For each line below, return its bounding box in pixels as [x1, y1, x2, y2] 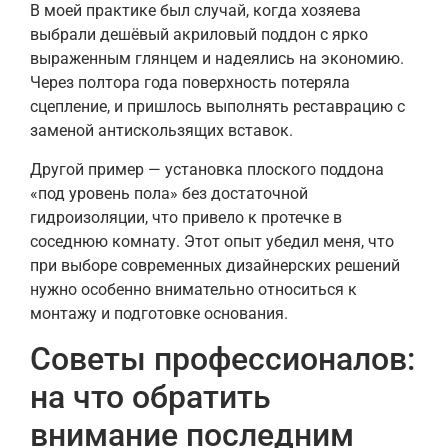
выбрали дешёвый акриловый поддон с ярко [30, 25, 368, 45]
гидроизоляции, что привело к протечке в [30, 207, 342, 227]
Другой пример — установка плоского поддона [30, 159, 384, 179]
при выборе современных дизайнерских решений [30, 255, 400, 275]
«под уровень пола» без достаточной [30, 183, 308, 203]
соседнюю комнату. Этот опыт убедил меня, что [30, 231, 394, 251]
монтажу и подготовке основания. [30, 303, 288, 323]
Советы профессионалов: [30, 340, 415, 379]
